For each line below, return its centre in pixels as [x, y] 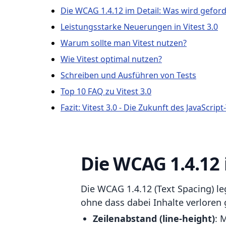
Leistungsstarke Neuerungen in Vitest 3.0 [139, 27]
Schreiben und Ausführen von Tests [128, 75]
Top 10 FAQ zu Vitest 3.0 [106, 91]
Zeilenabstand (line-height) [154, 218]
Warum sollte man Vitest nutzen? [124, 43]
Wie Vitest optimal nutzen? [111, 59]
